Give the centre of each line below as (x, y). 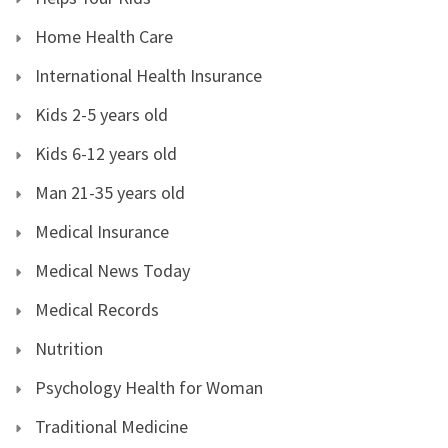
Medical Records (97, 310)
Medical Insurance (102, 232)
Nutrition (69, 349)
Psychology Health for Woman (149, 388)
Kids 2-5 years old (101, 115)
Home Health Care (104, 37)
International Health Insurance (148, 76)
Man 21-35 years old (110, 193)
